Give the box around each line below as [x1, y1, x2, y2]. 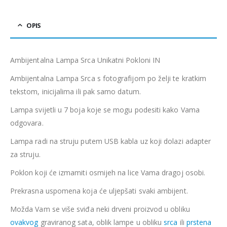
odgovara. [10, 118, 44, 128]
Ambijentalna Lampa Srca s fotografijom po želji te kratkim [10, 73, 207, 84]
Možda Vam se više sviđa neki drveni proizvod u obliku [10, 204, 190, 214]
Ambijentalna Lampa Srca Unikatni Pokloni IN [10, 55, 161, 65]
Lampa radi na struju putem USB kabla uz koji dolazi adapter [10, 136, 211, 146]
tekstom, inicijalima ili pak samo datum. [10, 87, 141, 97]
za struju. [10, 149, 41, 160]
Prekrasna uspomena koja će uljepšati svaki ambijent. [10, 186, 188, 196]
